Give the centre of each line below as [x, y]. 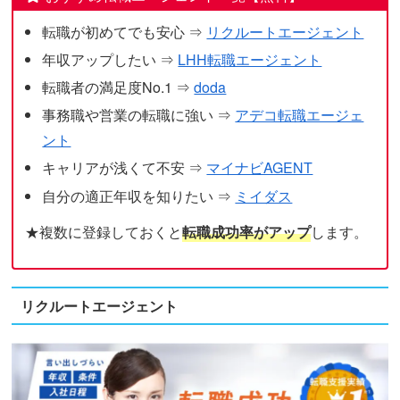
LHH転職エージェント [250, 59]
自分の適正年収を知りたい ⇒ [139, 196]
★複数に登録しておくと [104, 232]
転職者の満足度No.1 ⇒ [118, 87]
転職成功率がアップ [247, 232]
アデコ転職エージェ [300, 115]
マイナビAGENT [260, 168]
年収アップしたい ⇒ [110, 59]
